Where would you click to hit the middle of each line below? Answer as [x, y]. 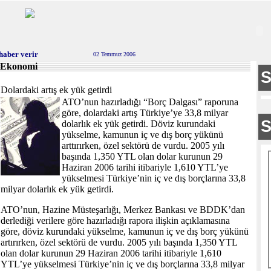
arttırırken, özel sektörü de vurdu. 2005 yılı [143, 145]
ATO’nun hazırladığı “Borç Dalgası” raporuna [150, 102]
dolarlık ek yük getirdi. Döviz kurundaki [139, 124]
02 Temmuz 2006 [114, 54]
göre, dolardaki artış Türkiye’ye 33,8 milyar [145, 113]
